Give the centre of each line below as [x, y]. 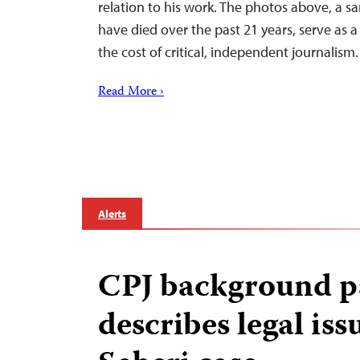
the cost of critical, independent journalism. [228, 52]
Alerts [112, 214]
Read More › [131, 92]
